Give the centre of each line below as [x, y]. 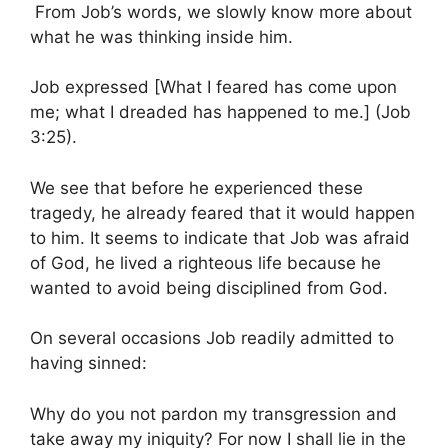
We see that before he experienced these [196, 187]
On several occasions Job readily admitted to [212, 338]
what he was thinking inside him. [161, 36]
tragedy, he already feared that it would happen [222, 212]
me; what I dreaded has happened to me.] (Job [220, 112]
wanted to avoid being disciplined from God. [209, 287]
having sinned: [88, 363]
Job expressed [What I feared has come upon [213, 87]
